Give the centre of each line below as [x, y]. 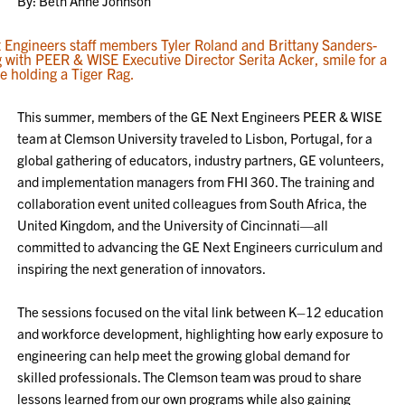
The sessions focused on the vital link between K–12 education [201, 311]
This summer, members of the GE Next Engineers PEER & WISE [200, 116]
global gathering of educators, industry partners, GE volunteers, [201, 160]
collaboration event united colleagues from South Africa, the [193, 203]
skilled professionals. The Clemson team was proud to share [190, 377]
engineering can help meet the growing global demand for [184, 355]
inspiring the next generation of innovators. [142, 268]
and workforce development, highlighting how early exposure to [201, 333]
